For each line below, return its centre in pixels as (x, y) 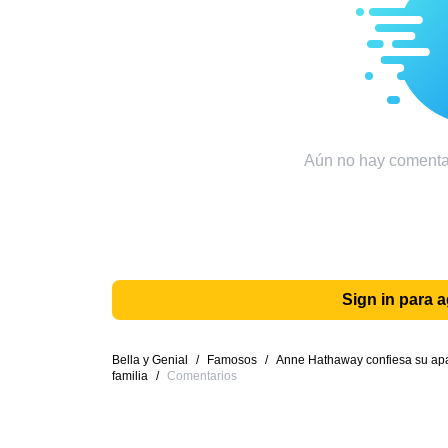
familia (130, 376)
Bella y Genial (150, 360)
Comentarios (202, 376)
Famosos (232, 360)
